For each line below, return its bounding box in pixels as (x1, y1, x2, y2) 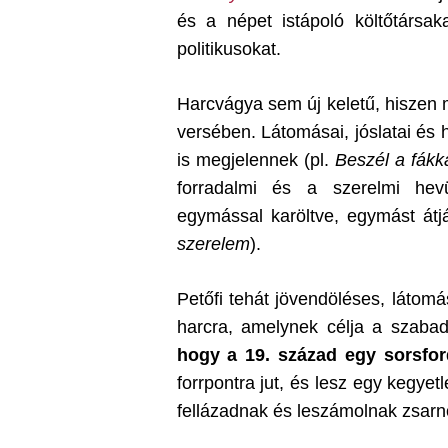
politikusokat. (176, 39, 281, 59)
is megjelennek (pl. (176, 150, 335, 170)
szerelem (176, 234, 250, 254)
